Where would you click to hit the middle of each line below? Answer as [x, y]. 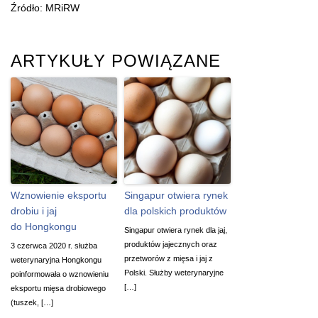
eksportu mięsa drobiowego [58, 288]
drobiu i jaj [34, 210]
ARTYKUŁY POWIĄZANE [116, 60]
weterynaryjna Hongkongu [56, 259]
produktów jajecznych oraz [171, 244]
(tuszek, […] [32, 302]
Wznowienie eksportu [59, 195]
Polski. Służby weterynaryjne [174, 272]
